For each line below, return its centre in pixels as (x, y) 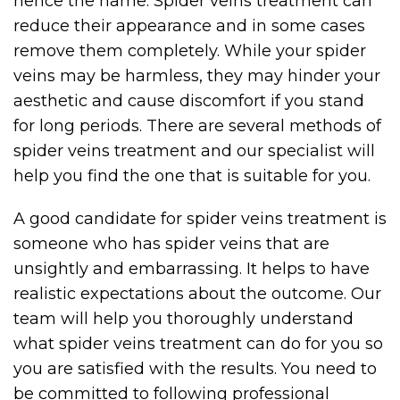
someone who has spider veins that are (171, 244)
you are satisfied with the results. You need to (195, 369)
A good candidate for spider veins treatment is (200, 219)
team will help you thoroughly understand (183, 319)
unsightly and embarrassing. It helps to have (192, 269)
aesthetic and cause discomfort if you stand (189, 101)
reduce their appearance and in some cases (189, 26)
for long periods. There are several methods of (197, 126)
